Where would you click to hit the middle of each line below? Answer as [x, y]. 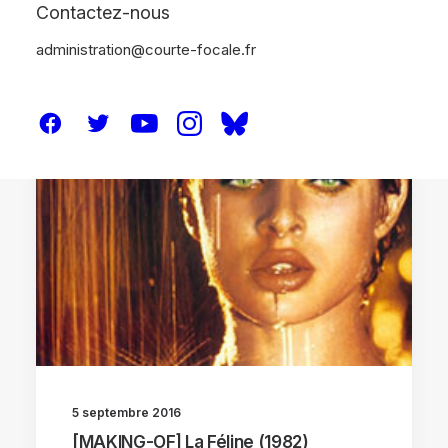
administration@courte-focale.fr [146, 49]
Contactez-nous [103, 12]
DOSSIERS [243, 165]
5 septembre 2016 [126, 412]
